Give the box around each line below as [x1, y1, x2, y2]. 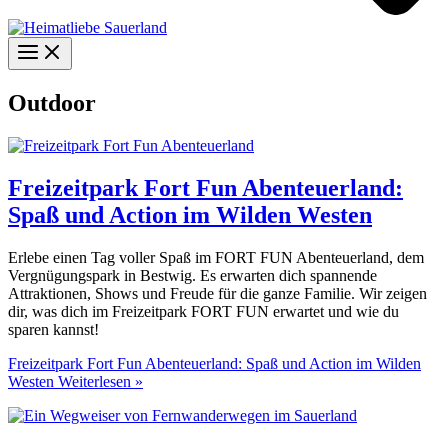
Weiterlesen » [54, 372, 143, 390]
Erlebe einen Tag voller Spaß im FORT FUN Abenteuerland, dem [8, 248, 424, 266]
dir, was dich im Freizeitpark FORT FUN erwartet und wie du [8, 302, 399, 320]
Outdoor [8, 89, 96, 116]
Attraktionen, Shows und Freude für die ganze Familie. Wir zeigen [8, 284, 427, 302]
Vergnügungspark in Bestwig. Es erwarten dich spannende [8, 266, 377, 284]
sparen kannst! [8, 320, 99, 338]
